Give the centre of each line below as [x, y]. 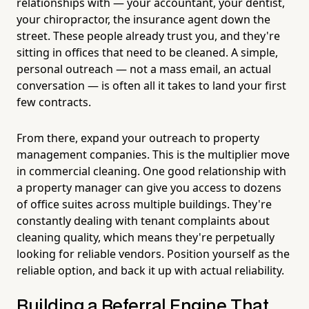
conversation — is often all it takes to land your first [151, 85]
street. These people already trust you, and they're [148, 36]
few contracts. [54, 102]
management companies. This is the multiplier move [153, 154]
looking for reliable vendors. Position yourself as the [153, 253]
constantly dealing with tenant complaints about [143, 220]
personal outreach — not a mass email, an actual [144, 69]
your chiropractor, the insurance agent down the [143, 19]
